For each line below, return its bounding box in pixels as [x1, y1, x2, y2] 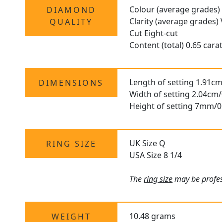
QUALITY [50, 16, 93, 28]
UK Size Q [129, 138, 166, 149]
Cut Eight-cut [129, 28, 178, 39]
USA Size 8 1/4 [129, 150, 182, 161]
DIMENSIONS [39, 77, 104, 89]
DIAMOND [46, 4, 96, 16]
